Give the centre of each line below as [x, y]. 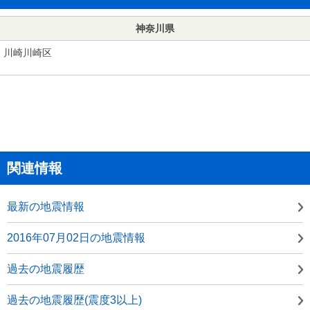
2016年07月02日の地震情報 [76, 237]
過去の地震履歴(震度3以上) [74, 300]
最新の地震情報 [46, 206]
